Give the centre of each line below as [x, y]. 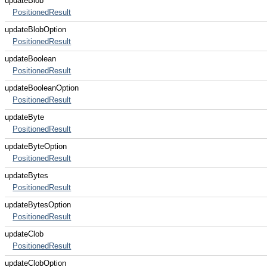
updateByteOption [36, 146]
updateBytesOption [38, 205]
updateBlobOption [35, 30]
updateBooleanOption [42, 88]
